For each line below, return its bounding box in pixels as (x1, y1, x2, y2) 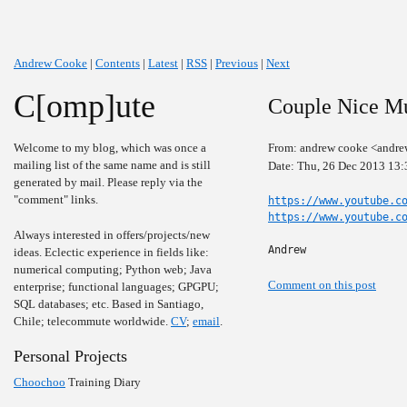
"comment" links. (14, 193, 98, 206)
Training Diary (65, 375, 141, 389)
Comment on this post (268, 278, 376, 292)
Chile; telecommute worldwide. (14, 314, 171, 328)
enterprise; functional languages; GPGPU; (14, 280, 219, 293)
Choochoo (14, 375, 65, 389)
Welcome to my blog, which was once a (14, 141, 206, 154)
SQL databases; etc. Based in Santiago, (14, 297, 203, 311)
